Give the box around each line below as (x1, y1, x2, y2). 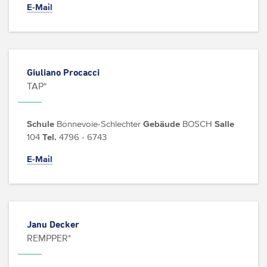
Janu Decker (27, 220, 79, 229)
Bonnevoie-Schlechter (54, 119, 141, 129)
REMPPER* (27, 232, 71, 243)
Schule (27, 119, 54, 129)
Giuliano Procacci (27, 68, 100, 77)
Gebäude (143, 119, 180, 129)
